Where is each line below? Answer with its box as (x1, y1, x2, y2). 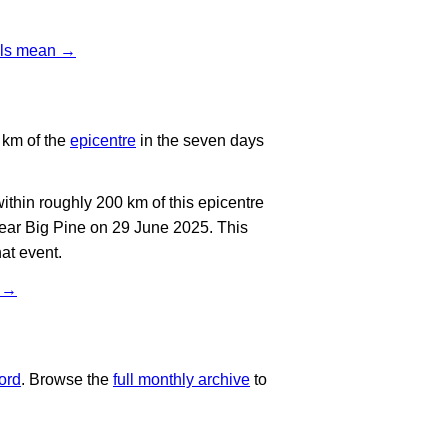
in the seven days (136, 132, 264, 149)
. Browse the (21, 371, 113, 388)
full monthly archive (113, 371, 250, 388)
